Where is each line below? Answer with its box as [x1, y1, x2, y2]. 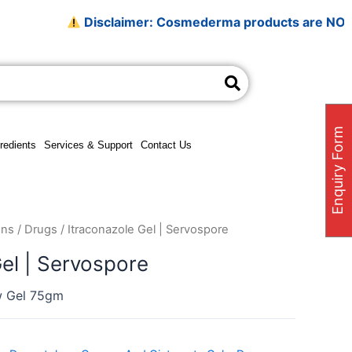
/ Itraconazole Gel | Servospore [57, 222, 229, 236]
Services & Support [43, 138, 133, 151]
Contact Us [140, 138, 192, 151]
